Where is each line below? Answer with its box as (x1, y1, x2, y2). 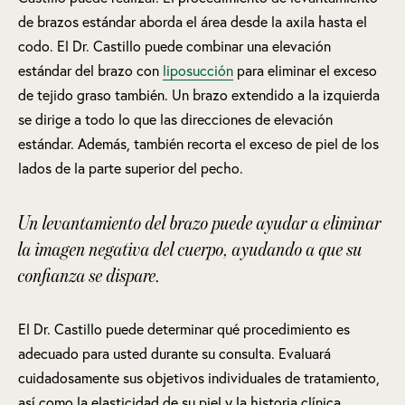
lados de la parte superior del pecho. (18, 159, 243, 178)
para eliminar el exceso (233, 61, 377, 80)
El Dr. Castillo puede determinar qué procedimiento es (18, 320, 350, 339)
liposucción (163, 61, 233, 80)
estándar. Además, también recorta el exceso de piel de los (18, 135, 379, 154)
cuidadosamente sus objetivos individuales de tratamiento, (18, 369, 380, 388)
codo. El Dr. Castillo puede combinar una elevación (18, 37, 331, 56)
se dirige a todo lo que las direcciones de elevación (18, 110, 333, 129)
